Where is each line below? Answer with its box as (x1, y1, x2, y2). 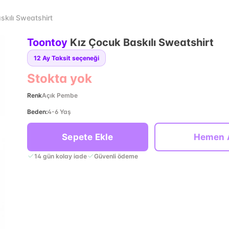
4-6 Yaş (47, 108, 71, 116)
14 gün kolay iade (34, 152, 87, 160)
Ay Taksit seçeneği (42, 54, 99, 62)
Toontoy (27, 36, 67, 49)
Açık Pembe (41, 91, 78, 99)
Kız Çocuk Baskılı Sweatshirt (70, 36, 214, 49)
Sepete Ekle (62, 132, 113, 142)
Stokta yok (27, 71, 92, 86)
